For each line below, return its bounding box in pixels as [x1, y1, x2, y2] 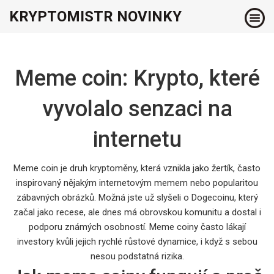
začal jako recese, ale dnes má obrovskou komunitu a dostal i [13, 206, 261, 218]
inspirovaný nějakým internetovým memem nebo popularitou [16, 177, 258, 188]
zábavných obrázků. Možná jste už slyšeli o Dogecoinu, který [16, 191, 258, 203]
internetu [92, 126, 182, 152]
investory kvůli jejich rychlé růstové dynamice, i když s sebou [17, 235, 257, 247]
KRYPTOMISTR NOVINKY [9, 8, 182, 25]
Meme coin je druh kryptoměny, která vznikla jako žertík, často [13, 162, 261, 174]
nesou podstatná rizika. [90, 250, 184, 262]
